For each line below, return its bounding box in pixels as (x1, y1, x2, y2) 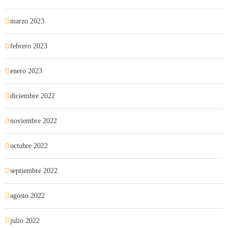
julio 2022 (10, 217, 40, 224)
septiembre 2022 (10, 167, 58, 175)
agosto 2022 (10, 192, 45, 199)
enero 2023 (10, 67, 42, 75)
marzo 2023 (10, 17, 44, 25)
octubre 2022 (10, 142, 48, 150)
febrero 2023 (10, 42, 47, 50)
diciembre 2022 (10, 92, 55, 100)
